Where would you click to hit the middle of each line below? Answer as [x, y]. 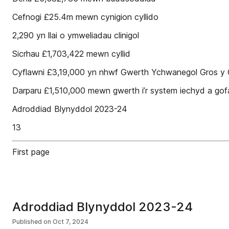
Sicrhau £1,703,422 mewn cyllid [71, 54]
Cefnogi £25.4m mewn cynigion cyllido [85, 17]
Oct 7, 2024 [71, 222]
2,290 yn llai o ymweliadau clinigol [76, 35]
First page [31, 152]
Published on [32, 222]
